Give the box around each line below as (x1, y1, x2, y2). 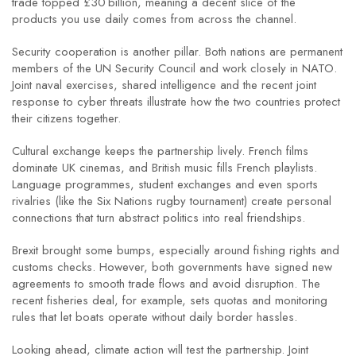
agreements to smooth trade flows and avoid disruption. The (12, 275, 320, 292)
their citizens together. (12, 110, 121, 127)
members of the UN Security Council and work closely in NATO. (12, 60, 337, 77)
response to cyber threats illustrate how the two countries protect (12, 93, 340, 110)
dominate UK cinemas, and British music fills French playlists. (12, 159, 317, 176)
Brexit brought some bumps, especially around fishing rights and (12, 242, 339, 259)
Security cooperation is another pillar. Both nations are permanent (12, 43, 342, 60)
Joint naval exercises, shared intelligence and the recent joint (12, 76, 316, 94)
